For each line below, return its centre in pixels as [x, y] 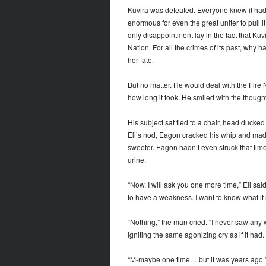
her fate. [140, 60]
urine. [137, 160]
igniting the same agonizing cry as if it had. [196, 235]
